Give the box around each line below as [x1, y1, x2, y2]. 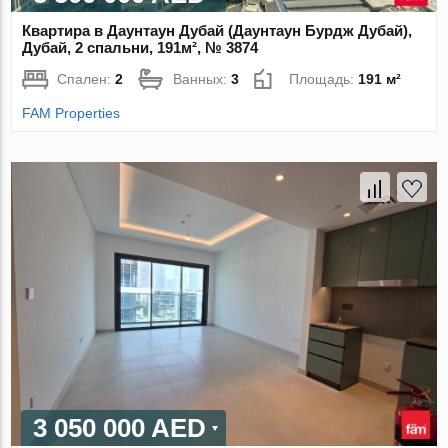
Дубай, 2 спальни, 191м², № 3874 [22, 39, 259, 57]
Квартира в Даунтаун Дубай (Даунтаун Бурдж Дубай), [22, 22, 413, 40]
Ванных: [173, 71, 232, 88]
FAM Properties [22, 105, 121, 122]
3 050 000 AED [33, 413, 207, 444]
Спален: [57, 71, 116, 88]
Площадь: [289, 71, 359, 88]
